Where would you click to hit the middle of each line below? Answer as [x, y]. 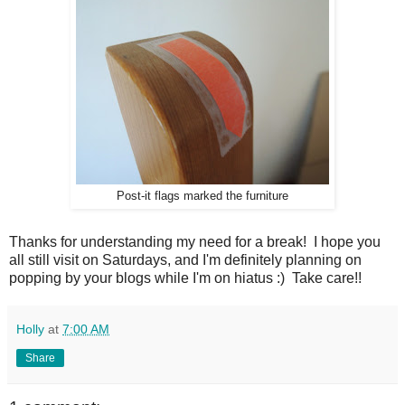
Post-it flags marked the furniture [202, 195]
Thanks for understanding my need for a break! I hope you [195, 242]
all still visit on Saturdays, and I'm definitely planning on [185, 260]
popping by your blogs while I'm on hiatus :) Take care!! [185, 278]
